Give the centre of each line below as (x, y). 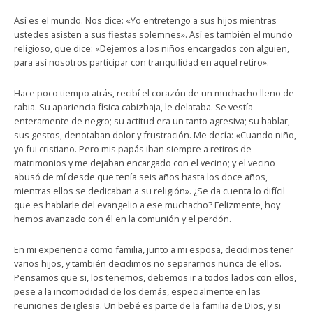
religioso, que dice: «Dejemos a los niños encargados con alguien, (152, 48)
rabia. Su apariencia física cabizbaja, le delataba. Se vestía (133, 107)
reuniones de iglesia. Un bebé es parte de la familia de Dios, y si (147, 305)
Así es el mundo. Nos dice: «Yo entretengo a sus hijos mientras (145, 20)
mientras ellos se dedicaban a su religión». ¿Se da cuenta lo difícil (150, 191)
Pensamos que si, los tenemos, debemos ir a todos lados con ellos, (155, 277)
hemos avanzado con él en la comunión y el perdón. (123, 219)
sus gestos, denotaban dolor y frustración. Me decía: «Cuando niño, (155, 135)
